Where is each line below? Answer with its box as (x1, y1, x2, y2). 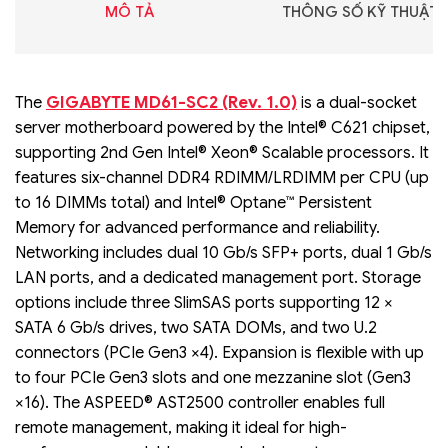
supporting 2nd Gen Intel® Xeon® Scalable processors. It (15, 142, 429, 163)
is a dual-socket (297, 92, 417, 113)
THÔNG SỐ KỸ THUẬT (281, 2, 438, 21)
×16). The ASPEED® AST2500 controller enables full (15, 392, 385, 413)
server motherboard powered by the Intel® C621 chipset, (15, 117, 430, 138)
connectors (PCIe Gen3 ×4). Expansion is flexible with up (15, 342, 424, 363)
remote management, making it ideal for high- (15, 417, 347, 438)
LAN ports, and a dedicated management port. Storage (15, 267, 421, 288)
